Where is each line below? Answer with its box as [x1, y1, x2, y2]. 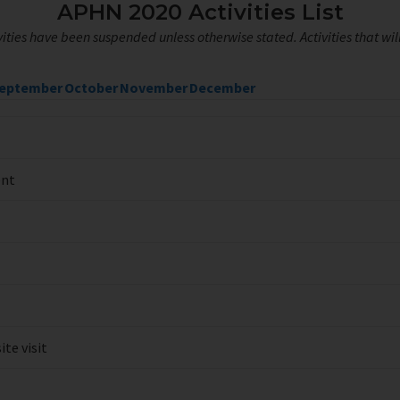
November [120, 79, 187, 97]
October [64, 79, 118, 97]
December [189, 79, 255, 97]
